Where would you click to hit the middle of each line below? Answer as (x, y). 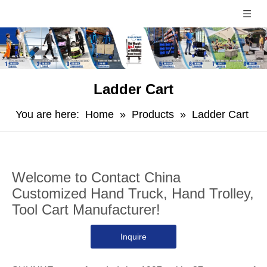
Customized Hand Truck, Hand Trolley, (133, 193)
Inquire (133, 237)
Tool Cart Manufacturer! (86, 209)
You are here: (47, 114)
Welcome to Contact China (96, 177)
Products (153, 114)
